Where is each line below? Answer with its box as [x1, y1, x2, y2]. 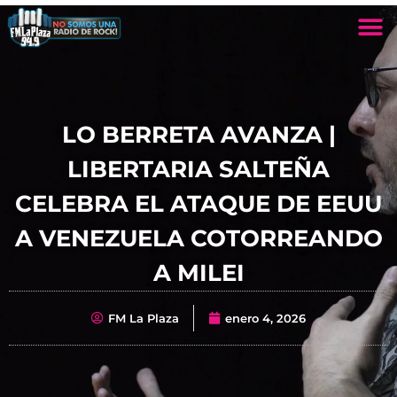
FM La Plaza [108, 310, 179, 325]
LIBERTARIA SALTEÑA [67, 154, 330, 183]
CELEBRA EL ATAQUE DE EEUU [15, 189, 382, 218]
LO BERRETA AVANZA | [61, 120, 336, 149]
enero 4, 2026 [225, 310, 306, 325]
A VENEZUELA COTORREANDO [14, 223, 383, 253]
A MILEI [152, 258, 245, 287]
